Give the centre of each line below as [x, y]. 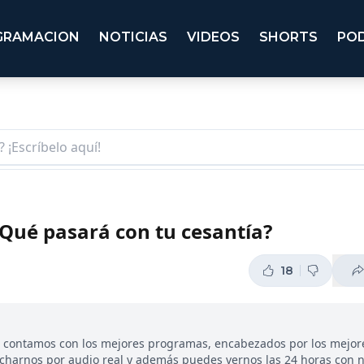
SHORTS [288, 37]
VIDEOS [213, 37]
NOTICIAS [133, 37]
